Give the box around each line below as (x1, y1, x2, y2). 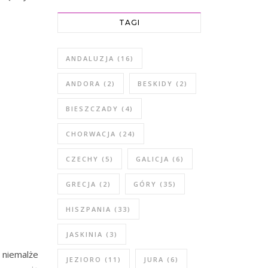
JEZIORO (66, 255, 102, 264)
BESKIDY (138, 79, 173, 88)
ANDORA (66, 79, 100, 88)
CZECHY (66, 154, 99, 163)
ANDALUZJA (66, 54, 114, 63)
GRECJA (66, 179, 96, 188)
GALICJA (136, 154, 169, 163)
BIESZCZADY (66, 104, 118, 113)
